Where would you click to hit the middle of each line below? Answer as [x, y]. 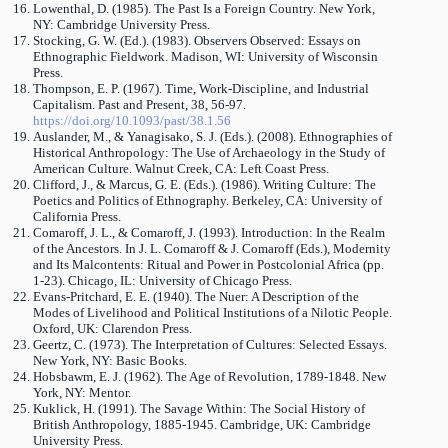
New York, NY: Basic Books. [109, 360]
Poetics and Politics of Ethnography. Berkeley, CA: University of [207, 200]
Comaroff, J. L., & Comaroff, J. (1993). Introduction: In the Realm [208, 232]
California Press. [76, 216]
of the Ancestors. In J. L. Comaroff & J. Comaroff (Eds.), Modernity [211, 248]
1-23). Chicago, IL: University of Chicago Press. [162, 280]
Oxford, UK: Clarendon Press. [112, 328]
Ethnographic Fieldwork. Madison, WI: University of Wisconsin [205, 56]
